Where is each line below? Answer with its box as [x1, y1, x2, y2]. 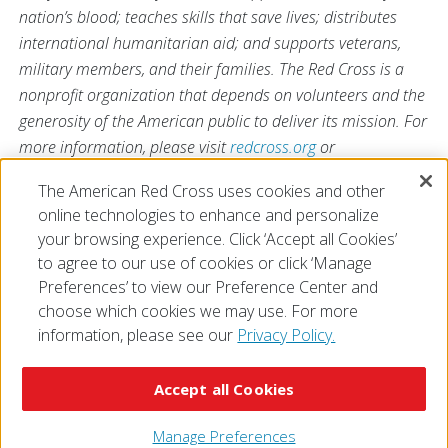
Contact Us [82, 395, 144, 409]
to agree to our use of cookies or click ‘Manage [38, 252, 373, 274]
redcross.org [230, 136, 316, 158]
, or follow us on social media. [183, 162, 389, 184]
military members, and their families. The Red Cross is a [19, 58, 404, 80]
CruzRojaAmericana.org [19, 162, 183, 184]
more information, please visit [19, 136, 230, 158]
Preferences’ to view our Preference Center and [38, 276, 379, 298]
